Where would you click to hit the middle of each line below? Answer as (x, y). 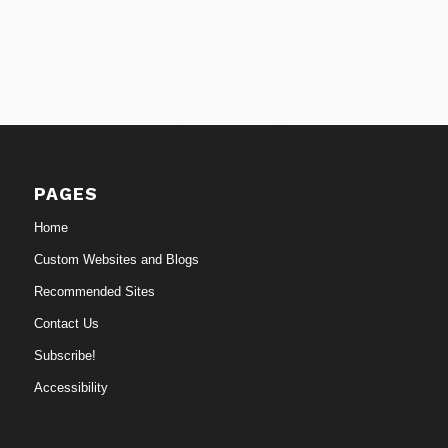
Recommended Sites (94, 291)
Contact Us (66, 323)
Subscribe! (64, 355)
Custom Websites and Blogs (116, 259)
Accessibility (70, 387)
